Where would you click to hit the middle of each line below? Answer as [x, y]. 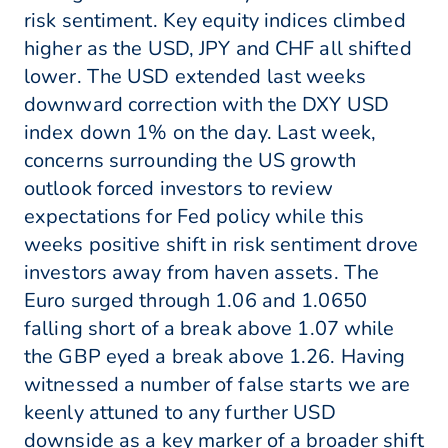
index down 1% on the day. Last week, [200, 133]
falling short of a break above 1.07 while [209, 329]
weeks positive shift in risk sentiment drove [221, 245]
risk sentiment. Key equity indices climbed [215, 21]
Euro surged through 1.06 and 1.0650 [195, 301]
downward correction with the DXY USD [207, 105]
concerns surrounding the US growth [190, 161]
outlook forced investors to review [178, 189]
